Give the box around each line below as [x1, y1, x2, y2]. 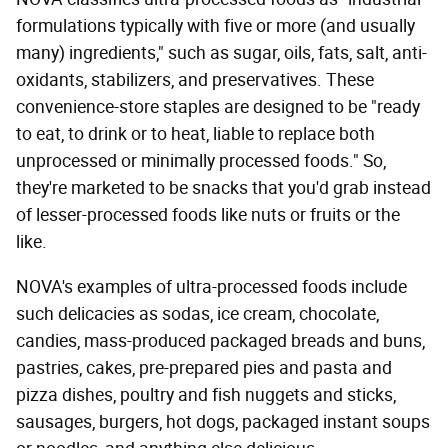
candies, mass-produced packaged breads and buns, [16, 330, 425, 353]
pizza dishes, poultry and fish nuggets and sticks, [16, 384, 396, 407]
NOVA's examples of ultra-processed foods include [16, 276, 407, 299]
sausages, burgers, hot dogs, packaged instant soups [16, 411, 430, 434]
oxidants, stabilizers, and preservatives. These [16, 69, 374, 92]
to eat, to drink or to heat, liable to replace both [16, 123, 375, 146]
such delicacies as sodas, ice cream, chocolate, [16, 303, 379, 326]
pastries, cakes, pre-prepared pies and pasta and [16, 357, 392, 380]
